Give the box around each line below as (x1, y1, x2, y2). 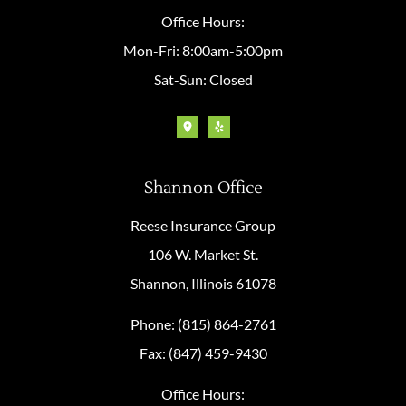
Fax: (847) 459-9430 (139, 343, 267, 362)
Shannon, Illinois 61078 (130, 274, 276, 292)
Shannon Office (143, 177, 263, 198)
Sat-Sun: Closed (153, 70, 253, 88)
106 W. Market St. (148, 245, 258, 263)
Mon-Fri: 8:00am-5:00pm (123, 41, 283, 59)
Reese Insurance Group (130, 216, 275, 234)
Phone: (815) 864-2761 (130, 314, 276, 333)
